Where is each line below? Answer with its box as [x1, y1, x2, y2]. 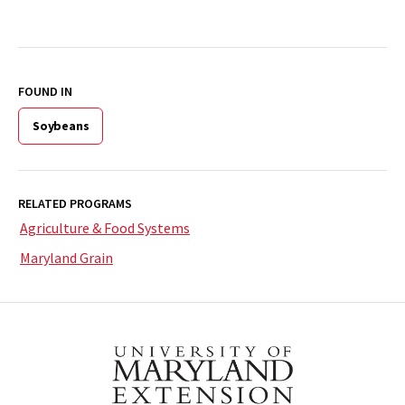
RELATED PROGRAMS [18, 195, 132, 212]
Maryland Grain [20, 249, 113, 268]
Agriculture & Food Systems [20, 219, 190, 238]
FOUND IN [18, 83, 72, 100]
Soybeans [33, 118, 89, 135]
